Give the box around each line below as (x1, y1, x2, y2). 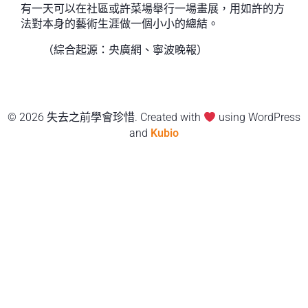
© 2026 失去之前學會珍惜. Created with (7, 111, 203, 124)
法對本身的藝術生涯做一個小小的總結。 (21, 17, 219, 30)
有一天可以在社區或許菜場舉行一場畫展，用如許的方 (21, 2, 285, 15)
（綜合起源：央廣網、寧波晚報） (43, 43, 208, 56)
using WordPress (216, 111, 301, 124)
